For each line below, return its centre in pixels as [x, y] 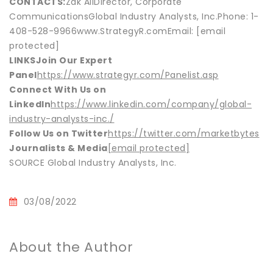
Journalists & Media [58, 148]
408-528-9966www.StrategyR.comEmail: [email [117, 31]
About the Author [71, 247]
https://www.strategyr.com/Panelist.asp [128, 75]
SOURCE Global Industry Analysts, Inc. [93, 162]
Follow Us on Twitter [58, 133]
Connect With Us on [58, 89]
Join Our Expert [74, 60]
